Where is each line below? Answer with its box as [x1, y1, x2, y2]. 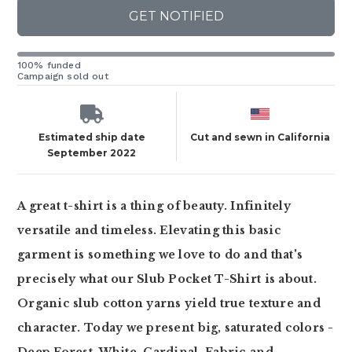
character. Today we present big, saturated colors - [17, 321, 334, 335]
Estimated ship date [38, 131, 145, 143]
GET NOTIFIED [128, 9, 224, 24]
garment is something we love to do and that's [17, 247, 303, 262]
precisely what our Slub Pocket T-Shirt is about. [17, 272, 317, 286]
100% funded [17, 60, 81, 71]
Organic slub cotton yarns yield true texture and [17, 296, 321, 310]
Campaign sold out [17, 71, 108, 82]
